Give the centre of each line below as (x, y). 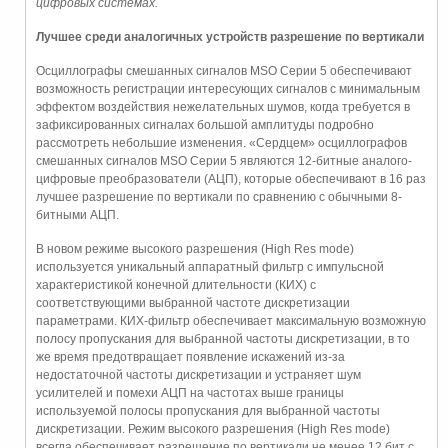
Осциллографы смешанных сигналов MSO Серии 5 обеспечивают (224, 71)
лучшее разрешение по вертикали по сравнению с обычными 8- (219, 197)
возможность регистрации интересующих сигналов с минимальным (228, 89)
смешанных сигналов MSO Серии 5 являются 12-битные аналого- (224, 161)
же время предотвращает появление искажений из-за (190, 357)
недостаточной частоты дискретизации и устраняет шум (198, 375)
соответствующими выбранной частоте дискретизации (193, 303)
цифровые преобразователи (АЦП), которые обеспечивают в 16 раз (231, 179)
